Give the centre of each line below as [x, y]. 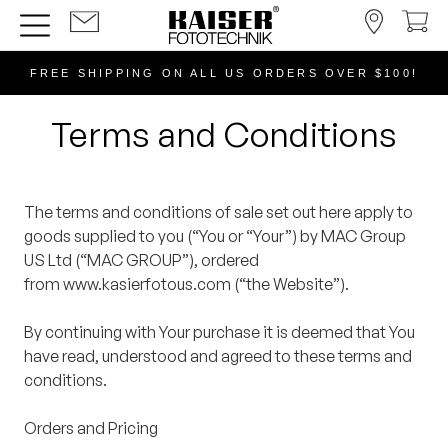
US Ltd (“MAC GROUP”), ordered [141, 260]
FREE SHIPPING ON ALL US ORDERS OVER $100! [224, 73]
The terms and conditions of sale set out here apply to [218, 212]
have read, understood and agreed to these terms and [218, 356]
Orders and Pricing [91, 428]
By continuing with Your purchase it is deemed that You [219, 332]
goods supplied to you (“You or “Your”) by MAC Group [215, 236]
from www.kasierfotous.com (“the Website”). [186, 284]
